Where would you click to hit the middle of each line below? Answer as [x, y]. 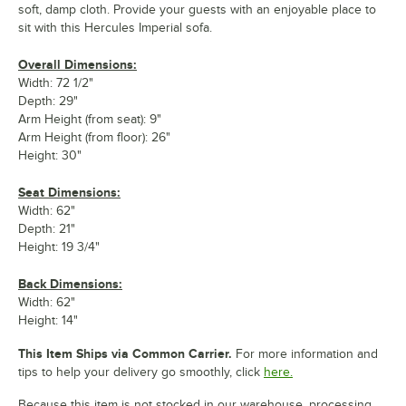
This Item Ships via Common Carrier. [125, 354]
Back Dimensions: [70, 284]
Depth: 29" [48, 101]
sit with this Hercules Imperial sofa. [115, 28]
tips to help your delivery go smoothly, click [139, 372]
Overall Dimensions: [77, 65]
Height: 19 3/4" [59, 247]
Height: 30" [50, 156]
